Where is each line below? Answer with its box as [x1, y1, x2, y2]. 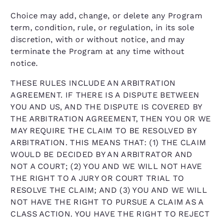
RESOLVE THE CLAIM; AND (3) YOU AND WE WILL [10, 185, 207, 195]
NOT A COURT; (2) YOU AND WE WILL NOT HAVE [10, 162, 202, 171]
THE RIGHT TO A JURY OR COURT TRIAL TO [10, 173, 184, 183]
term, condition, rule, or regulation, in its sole [10, 23, 195, 32]
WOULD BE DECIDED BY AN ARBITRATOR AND [10, 150, 193, 159]
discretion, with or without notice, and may [10, 35, 185, 44]
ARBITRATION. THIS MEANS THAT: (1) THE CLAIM [10, 138, 207, 147]
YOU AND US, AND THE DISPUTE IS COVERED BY [10, 102, 202, 111]
